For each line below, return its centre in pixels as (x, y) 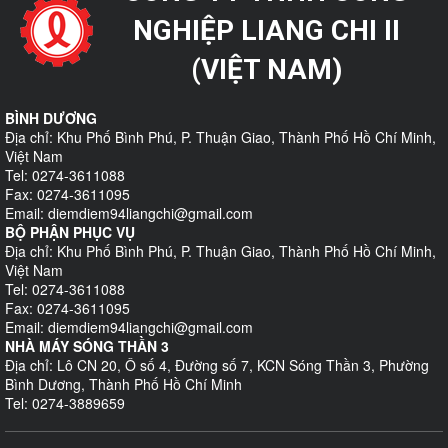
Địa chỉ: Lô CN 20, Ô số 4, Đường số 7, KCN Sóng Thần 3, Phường (217, 365)
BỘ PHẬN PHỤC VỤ (70, 232)
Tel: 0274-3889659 (65, 403)
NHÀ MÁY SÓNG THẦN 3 (87, 346)
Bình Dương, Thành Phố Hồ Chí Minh (123, 384)
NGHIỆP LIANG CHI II (266, 30)
